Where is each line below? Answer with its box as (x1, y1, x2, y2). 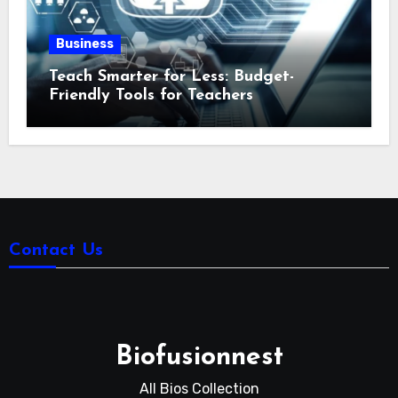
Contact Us (8, 241, 103, 259)
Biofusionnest (115, 343, 283, 371)
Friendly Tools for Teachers (48, 86, 253, 104)
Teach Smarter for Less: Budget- (48, 68, 294, 85)
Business (55, 36, 114, 52)
